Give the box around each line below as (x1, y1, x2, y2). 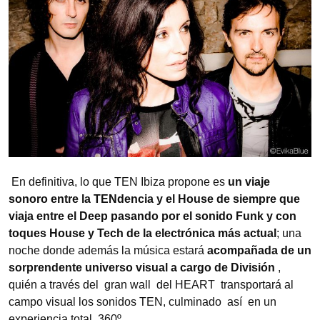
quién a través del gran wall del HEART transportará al (9, 278, 294, 291)
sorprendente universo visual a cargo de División (9, 261, 275, 274)
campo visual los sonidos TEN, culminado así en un (9, 295, 276, 308)
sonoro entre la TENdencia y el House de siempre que (9, 192, 300, 205)
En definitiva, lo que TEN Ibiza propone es (11, 175, 228, 188)
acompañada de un (207, 244, 311, 256)
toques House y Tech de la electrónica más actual (9, 226, 276, 239)
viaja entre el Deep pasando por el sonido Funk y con (9, 209, 296, 222)
